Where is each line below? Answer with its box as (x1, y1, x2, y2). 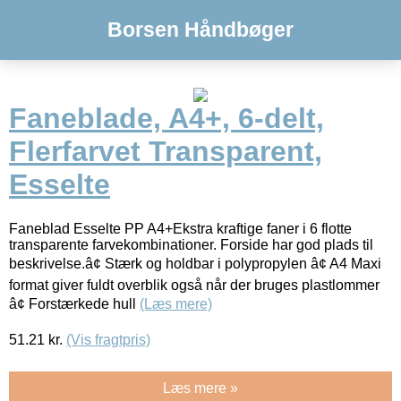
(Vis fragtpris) (66, 331, 150, 347)
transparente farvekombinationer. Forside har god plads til (9, 236, 373, 252)
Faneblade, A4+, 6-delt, (9, 102, 324, 135)
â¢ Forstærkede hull (9, 295, 140, 311)
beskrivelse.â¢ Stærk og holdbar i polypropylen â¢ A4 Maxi (9, 255, 381, 271)
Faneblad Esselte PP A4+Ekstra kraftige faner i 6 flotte (9, 220, 352, 236)
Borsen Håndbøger (107, 18, 294, 41)
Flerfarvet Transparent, (9, 135, 322, 168)
